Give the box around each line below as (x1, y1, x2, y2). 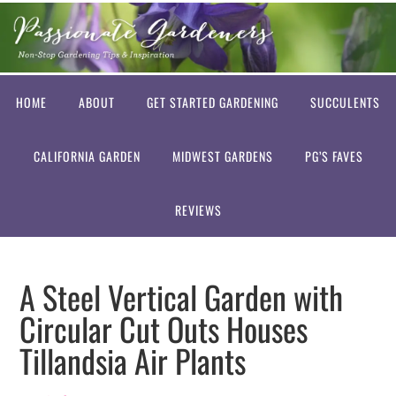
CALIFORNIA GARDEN (33, 147, 141, 165)
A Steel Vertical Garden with (19, 273, 344, 320)
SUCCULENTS (310, 93, 380, 111)
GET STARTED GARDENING (147, 93, 278, 111)
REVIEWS (174, 201, 222, 219)
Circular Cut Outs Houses (19, 305, 308, 352)
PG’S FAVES (304, 147, 363, 165)
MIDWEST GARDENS (171, 147, 273, 165)
